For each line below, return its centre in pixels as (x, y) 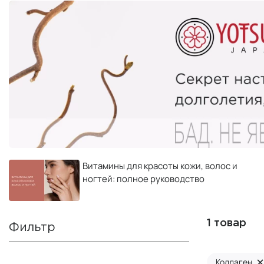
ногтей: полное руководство (143, 179)
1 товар (227, 224)
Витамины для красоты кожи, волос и (160, 166)
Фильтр (32, 227)
